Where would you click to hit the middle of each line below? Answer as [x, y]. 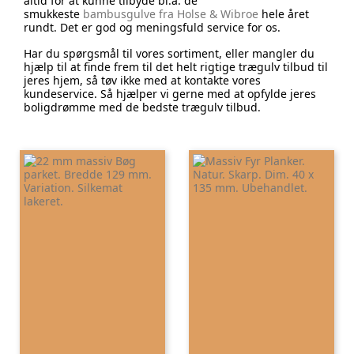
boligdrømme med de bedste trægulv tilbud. [142, 107]
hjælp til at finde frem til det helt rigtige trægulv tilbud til [176, 66]
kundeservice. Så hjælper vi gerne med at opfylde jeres [170, 93]
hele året [284, 13]
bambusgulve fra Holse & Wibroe [171, 13]
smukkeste [53, 13]
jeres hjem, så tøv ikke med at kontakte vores [142, 80]
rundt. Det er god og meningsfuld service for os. [152, 27]
